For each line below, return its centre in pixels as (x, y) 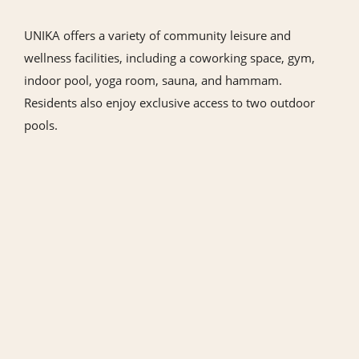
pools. (41, 125)
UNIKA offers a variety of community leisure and (157, 35)
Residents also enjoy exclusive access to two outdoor (169, 103)
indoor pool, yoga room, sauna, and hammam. (153, 80)
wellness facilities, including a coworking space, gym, (169, 58)
